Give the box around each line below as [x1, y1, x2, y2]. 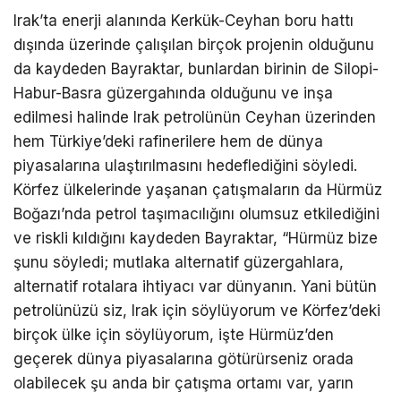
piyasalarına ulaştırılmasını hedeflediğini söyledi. [13, 157, 357, 175]
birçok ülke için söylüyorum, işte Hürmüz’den [13, 326, 334, 345]
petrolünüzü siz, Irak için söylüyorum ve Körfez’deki [13, 302, 380, 320]
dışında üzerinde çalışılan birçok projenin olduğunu [13, 36, 374, 55]
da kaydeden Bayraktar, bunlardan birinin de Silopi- [13, 60, 379, 79]
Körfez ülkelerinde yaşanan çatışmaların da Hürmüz [13, 181, 382, 200]
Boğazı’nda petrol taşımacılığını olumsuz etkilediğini [13, 205, 380, 224]
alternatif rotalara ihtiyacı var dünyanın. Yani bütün [13, 277, 377, 296]
